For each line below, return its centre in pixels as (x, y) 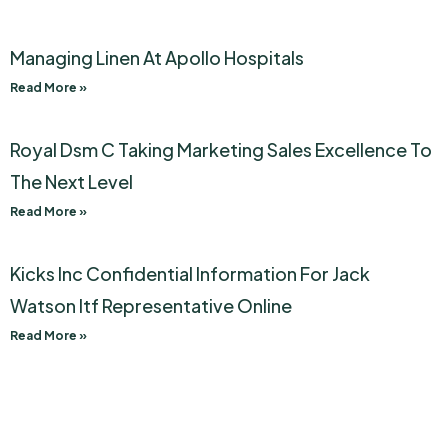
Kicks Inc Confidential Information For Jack (190, 274)
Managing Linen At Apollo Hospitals (157, 58)
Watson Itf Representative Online (151, 306)
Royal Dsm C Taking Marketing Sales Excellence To (221, 150)
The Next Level (71, 182)
